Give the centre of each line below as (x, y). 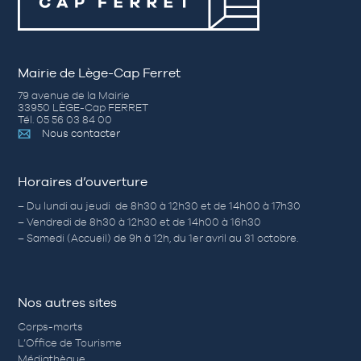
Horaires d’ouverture (83, 182)
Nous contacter (81, 134)
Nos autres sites (68, 303)
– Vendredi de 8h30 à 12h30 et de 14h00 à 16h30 (140, 222)
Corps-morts (51, 326)
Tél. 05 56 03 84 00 (65, 120)
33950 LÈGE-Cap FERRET (83, 108)
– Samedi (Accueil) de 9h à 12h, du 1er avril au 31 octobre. (158, 239)
